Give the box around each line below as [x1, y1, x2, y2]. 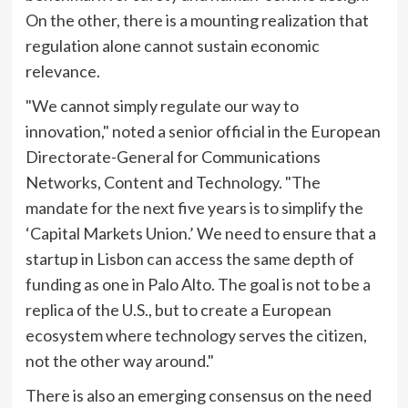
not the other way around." [25, 350, 214, 371]
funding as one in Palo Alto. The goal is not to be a [25, 273, 371, 294]
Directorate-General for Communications [25, 146, 321, 167]
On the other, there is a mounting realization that [25, 9, 369, 30]
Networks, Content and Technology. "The [25, 171, 321, 192]
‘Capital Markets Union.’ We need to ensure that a [25, 222, 376, 243]
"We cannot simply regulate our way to [25, 95, 299, 116]
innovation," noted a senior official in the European [25, 120, 381, 141]
